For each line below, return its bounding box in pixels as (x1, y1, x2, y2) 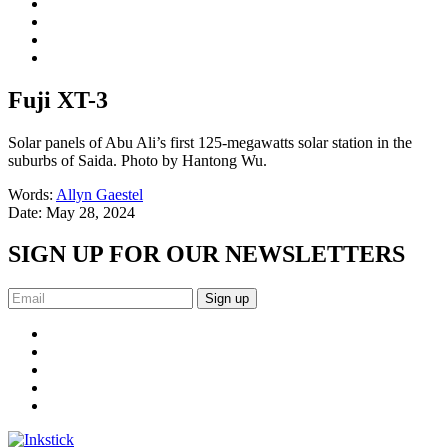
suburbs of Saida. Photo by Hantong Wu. (8, 151, 267, 169)
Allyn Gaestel (56, 185, 143, 203)
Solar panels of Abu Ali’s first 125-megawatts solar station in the (8, 133, 412, 151)
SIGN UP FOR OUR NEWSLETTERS (8, 241, 405, 268)
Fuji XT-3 (8, 86, 108, 113)
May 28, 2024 (46, 203, 135, 221)
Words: (8, 185, 56, 203)
